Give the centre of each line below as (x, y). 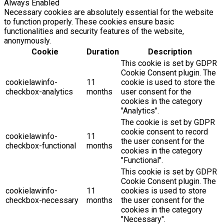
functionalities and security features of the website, (94, 31)
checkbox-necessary (42, 200)
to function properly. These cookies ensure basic (89, 22)
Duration (103, 52)
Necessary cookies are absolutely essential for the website (109, 12)
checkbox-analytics (39, 92)
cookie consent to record (164, 132)
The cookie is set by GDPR (168, 122)
